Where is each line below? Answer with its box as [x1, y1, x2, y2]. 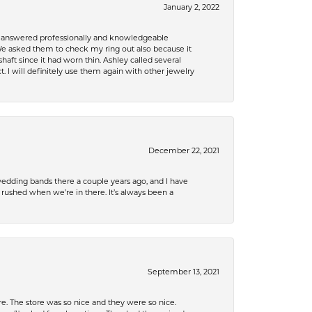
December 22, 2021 [148, 146, 219, 155]
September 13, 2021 [148, 267, 219, 276]
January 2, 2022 [164, 2, 219, 12]
